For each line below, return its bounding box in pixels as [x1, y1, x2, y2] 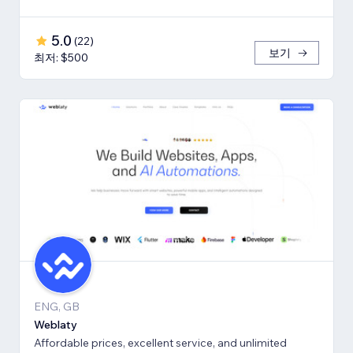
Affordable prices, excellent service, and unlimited [34, 335, 287, 350]
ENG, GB [34, 299, 80, 314]
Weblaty [34, 317, 77, 332]
